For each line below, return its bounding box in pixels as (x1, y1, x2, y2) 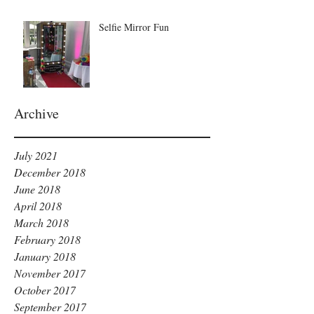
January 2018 (14, 249, 76, 264)
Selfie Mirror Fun (99, 20, 169, 34)
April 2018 (14, 198, 62, 213)
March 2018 (14, 215, 69, 230)
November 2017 (14, 266, 86, 280)
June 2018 (14, 182, 60, 196)
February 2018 (14, 232, 81, 247)
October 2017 (14, 282, 76, 297)
